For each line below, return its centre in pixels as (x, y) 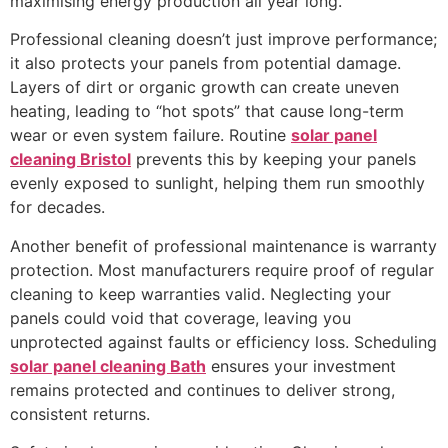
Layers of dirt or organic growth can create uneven (204, 87)
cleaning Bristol (70, 159)
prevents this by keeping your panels (273, 159)
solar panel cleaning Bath (108, 365)
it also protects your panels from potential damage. (205, 63)
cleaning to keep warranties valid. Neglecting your (200, 293)
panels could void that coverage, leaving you (180, 317)
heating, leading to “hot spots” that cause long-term (207, 111)
